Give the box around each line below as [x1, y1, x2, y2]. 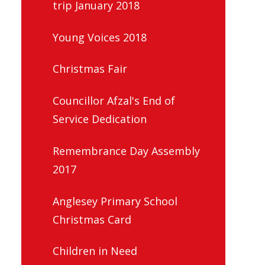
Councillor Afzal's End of [53, 93, 175, 108]
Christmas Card [53, 212, 131, 227]
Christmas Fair [53, 62, 127, 76]
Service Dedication [53, 112, 147, 127]
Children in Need [53, 244, 137, 258]
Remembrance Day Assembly [53, 143, 200, 158]
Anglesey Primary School [53, 193, 177, 208]
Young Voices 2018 [53, 30, 147, 44]
